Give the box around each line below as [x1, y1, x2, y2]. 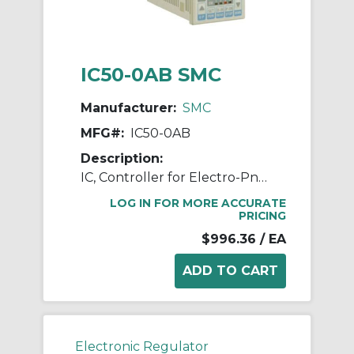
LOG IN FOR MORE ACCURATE [110, 197, 286, 210]
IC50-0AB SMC [81, 63, 221, 87]
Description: [81, 151, 163, 167]
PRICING [239, 209, 286, 223]
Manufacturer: [81, 100, 176, 116]
